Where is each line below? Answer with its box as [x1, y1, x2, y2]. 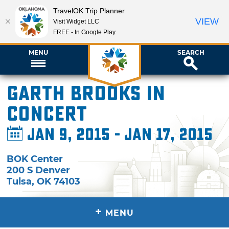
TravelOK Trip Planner [53, 6, 125, 15]
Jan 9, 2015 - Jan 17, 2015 [23, 125, 213, 145]
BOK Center [7, 153, 63, 165]
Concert [7, 102, 87, 126]
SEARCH [177, 48, 204, 56]
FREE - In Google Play [53, 28, 116, 36]
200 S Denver [7, 164, 71, 176]
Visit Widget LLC [53, 17, 99, 25]
